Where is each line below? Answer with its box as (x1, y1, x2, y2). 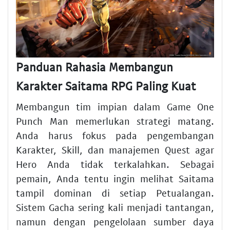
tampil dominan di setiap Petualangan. (16, 186, 214, 199)
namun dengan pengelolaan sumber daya (16, 215, 214, 227)
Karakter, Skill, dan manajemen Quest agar (16, 143, 214, 156)
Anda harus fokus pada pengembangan (16, 129, 214, 141)
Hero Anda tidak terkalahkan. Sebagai (16, 158, 214, 170)
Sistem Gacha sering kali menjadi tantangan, (16, 201, 214, 213)
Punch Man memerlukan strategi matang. (16, 114, 214, 127)
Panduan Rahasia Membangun (16, 60, 173, 74)
